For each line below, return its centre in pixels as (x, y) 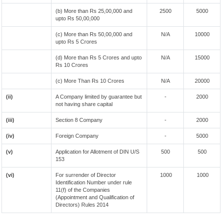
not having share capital (84, 104)
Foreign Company (77, 136)
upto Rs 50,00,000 (78, 18)
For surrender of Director (86, 175)
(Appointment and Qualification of (95, 197)
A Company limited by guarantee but (99, 97)
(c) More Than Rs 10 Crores (90, 81)
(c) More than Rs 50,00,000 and (94, 34)
